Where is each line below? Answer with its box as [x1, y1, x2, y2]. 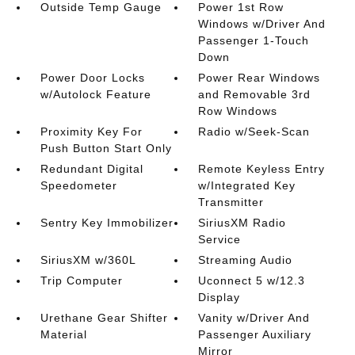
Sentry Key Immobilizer [40, 216, 174, 229]
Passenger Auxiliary [198, 328, 312, 341]
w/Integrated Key [198, 179, 296, 192]
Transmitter [198, 196, 265, 208]
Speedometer [40, 179, 117, 192]
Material [40, 328, 87, 341]
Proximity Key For [40, 125, 143, 138]
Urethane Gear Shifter [40, 311, 168, 324]
